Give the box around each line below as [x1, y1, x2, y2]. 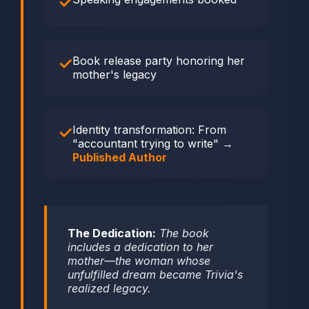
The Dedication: [68, 226, 156, 241]
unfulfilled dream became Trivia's [68, 268, 243, 282]
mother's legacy [72, 68, 157, 82]
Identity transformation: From [72, 123, 226, 137]
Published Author [72, 150, 167, 165]
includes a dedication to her [68, 240, 213, 255]
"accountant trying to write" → [72, 137, 233, 151]
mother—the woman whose [68, 254, 210, 268]
